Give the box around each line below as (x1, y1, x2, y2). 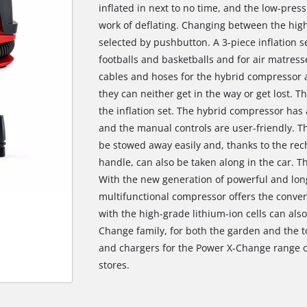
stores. (98, 258, 130, 272)
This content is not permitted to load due (62, 277, 245, 289)
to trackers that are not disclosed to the (64, 291, 243, 304)
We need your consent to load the (73, 235, 234, 252)
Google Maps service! (103, 251, 204, 268)
